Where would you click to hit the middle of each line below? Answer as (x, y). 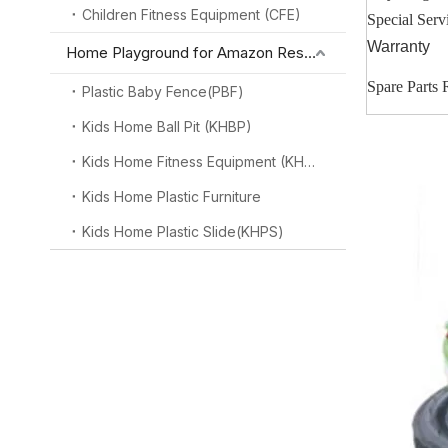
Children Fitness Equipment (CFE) (191, 14)
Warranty (398, 46)
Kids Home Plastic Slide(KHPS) (183, 231)
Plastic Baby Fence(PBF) (163, 91)
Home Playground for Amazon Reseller (310, 52)
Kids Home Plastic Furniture (171, 196)
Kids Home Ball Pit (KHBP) (167, 126)
